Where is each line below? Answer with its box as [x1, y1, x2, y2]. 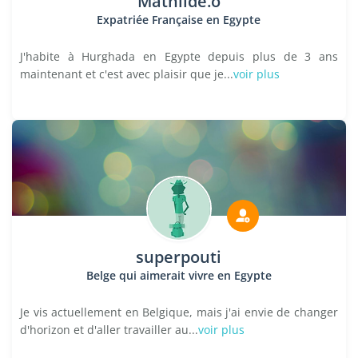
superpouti [136, 246, 222, 268]
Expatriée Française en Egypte [97, 12, 261, 27]
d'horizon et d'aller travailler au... [20, 322, 198, 337]
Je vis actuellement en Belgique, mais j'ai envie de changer [20, 304, 338, 320]
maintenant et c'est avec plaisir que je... [20, 66, 233, 82]
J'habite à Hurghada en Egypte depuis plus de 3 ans [20, 49, 338, 64]
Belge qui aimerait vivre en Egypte [86, 268, 272, 283]
